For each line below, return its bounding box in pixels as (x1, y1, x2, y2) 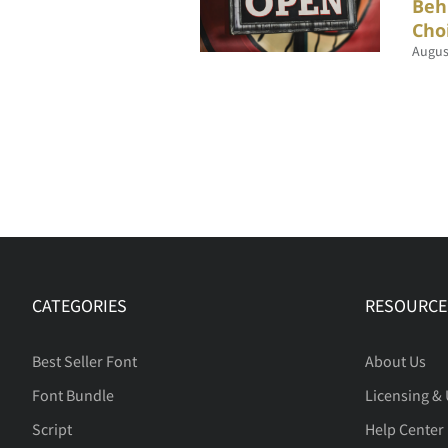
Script (32, 419, 72, 439)
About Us (364, 351, 426, 371)
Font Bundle (32, 385, 114, 405)
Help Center (364, 419, 444, 439)
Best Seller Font (32, 351, 137, 371)
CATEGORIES (32, 294, 127, 317)
